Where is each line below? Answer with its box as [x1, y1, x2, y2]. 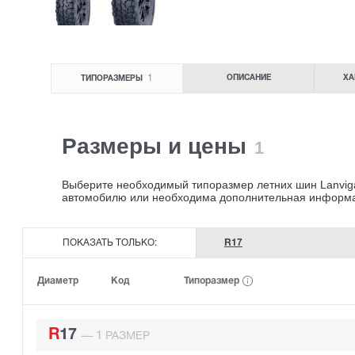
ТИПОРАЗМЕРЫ [81, 75, 146, 83]
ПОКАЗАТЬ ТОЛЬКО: [62, 238, 157, 247]
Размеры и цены [62, 134, 253, 159]
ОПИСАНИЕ [226, 74, 271, 82]
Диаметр [37, 276, 78, 285]
